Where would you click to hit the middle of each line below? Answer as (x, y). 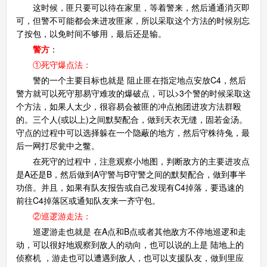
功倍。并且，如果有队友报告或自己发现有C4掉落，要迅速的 (130, 187)
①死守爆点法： (58, 64)
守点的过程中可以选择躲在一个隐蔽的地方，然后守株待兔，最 (133, 132)
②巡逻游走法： (62, 215)
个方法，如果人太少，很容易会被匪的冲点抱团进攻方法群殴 (128, 106)
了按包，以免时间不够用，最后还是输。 (91, 33)
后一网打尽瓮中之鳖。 (58, 145)
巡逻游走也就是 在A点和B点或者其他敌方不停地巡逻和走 (131, 231)
